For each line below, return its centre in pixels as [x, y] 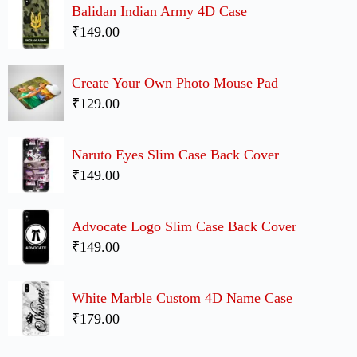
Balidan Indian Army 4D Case [159, 11]
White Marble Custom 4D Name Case [182, 298]
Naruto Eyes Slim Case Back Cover [175, 155]
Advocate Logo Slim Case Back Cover [184, 226]
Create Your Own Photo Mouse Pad [175, 83]
